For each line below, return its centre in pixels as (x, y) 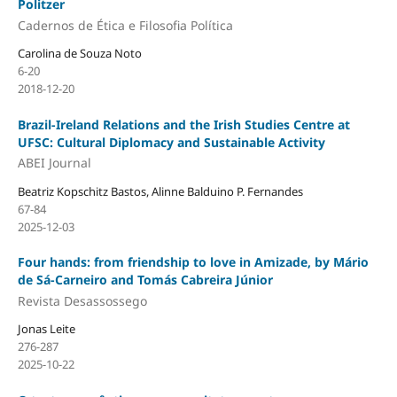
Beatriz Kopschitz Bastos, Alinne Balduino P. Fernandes (160, 191)
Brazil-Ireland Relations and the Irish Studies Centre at (183, 124)
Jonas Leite (46, 329)
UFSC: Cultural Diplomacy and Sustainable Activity (171, 142)
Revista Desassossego (82, 300)
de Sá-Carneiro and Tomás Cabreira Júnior (145, 280)
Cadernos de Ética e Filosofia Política (125, 25)
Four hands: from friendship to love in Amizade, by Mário (193, 262)
